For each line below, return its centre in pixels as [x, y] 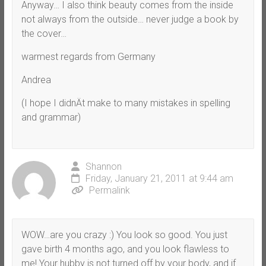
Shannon [103, 166]
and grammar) [51, 117]
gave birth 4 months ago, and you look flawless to [125, 249]
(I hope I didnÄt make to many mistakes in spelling [126, 103]
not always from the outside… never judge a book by [130, 19]
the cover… [44, 33]
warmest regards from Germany [88, 56]
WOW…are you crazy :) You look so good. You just [124, 235]
